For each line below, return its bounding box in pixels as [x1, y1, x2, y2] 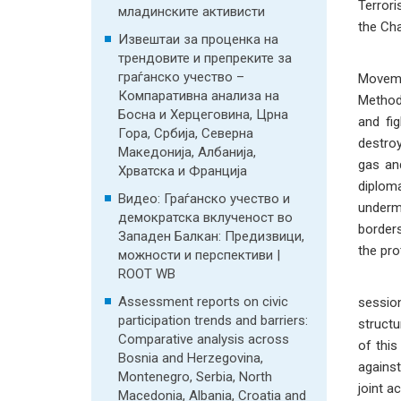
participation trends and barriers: [118, 312, 308, 328]
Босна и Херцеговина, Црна [118, 107, 288, 123]
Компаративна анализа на [118, 88, 279, 104]
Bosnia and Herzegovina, [118, 350, 263, 366]
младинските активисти [118, 4, 265, 20]
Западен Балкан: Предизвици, [118, 228, 304, 244]
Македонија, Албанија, [118, 144, 256, 160]
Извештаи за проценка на [118, 31, 278, 47]
